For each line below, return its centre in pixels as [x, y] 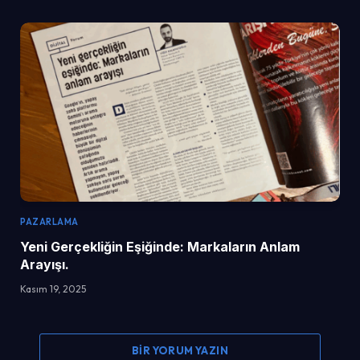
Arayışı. [45, 265]
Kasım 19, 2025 [53, 289]
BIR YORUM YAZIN [180, 351]
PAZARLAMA [49, 222]
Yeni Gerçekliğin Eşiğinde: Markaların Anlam [160, 247]
